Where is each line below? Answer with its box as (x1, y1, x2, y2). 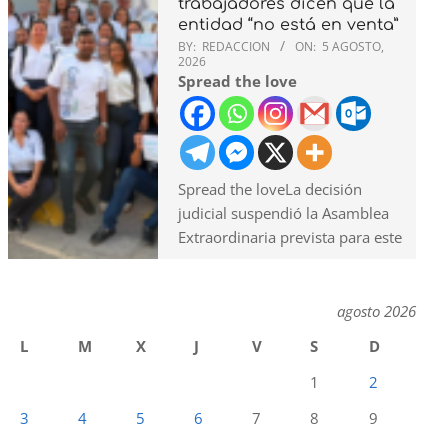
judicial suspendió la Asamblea (178, 202, 389, 223)
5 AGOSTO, (322, 37, 384, 55)
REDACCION (202, 37, 270, 55)
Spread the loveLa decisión (178, 178, 362, 199)
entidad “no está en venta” (178, 15, 398, 34)
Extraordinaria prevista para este (178, 226, 402, 247)
